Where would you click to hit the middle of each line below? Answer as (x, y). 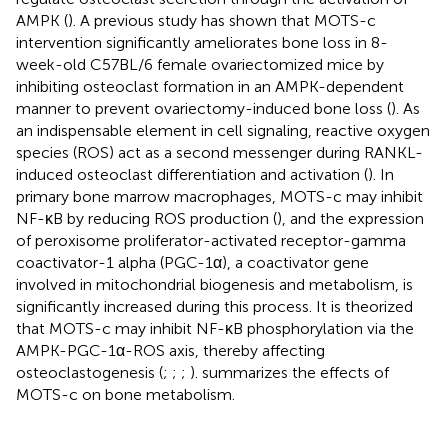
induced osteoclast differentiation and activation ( (192, 174)
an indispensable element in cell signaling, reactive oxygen (223, 130)
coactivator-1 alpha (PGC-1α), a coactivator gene (192, 262)
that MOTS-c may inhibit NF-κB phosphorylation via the (215, 328)
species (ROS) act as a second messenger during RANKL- (219, 152)
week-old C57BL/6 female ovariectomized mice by (200, 64)
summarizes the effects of (295, 372)
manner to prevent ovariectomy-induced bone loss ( (203, 108)
